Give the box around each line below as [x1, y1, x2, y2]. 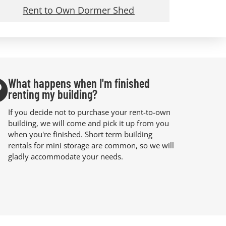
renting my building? [8, 86, 97, 101]
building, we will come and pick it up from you [8, 118, 169, 129]
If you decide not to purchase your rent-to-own [8, 107, 171, 118]
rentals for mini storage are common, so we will [8, 140, 174, 151]
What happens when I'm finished [8, 75, 150, 90]
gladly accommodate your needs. [8, 151, 123, 162]
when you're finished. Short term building [8, 129, 152, 140]
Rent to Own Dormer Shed [23, 4, 135, 16]
